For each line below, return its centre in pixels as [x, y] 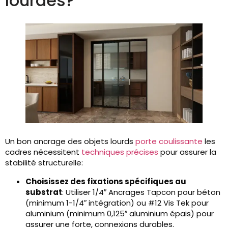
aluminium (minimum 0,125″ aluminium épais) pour [120, 214]
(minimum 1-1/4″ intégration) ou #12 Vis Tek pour [117, 203]
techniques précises [120, 152]
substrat [44, 192]
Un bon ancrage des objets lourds [70, 141]
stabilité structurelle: [44, 163]
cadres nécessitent [43, 152]
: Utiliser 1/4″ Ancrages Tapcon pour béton [141, 192]
